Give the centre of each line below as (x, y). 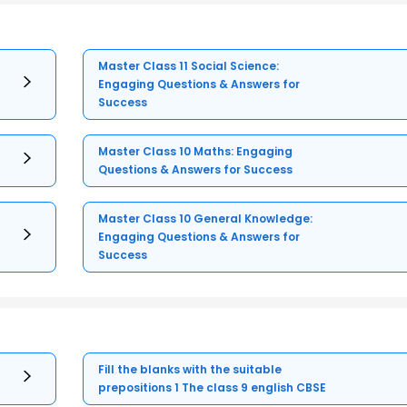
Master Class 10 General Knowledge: (206, 219)
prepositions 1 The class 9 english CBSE (213, 388)
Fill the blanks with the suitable (190, 370)
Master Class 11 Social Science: (189, 66)
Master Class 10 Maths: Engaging (196, 152)
